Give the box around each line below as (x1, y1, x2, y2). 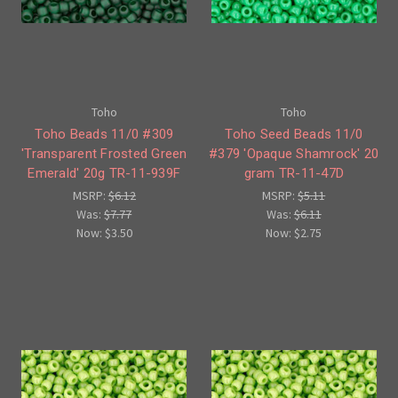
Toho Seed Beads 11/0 (225, 125, 363, 142)
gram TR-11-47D (243, 164, 344, 181)
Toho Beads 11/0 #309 (35, 125, 174, 142)
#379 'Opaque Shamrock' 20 (209, 145, 379, 162)
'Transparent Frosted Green (21, 145, 187, 162)
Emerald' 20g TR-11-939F (28, 164, 181, 181)
